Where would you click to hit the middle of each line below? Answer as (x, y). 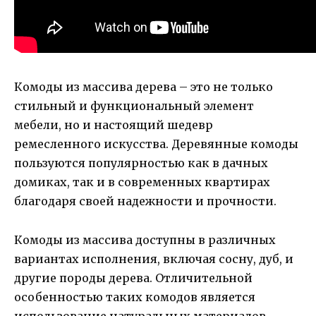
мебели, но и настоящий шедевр (114, 125)
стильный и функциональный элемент (134, 106)
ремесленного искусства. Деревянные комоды (156, 144)
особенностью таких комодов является (135, 297)
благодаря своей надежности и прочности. (145, 201)
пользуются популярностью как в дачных (141, 163)
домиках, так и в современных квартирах (142, 182)
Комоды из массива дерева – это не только (144, 87)
